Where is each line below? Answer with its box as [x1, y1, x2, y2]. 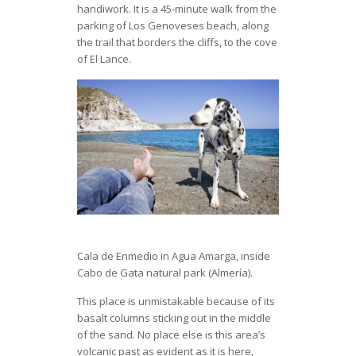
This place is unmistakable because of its [76, 293, 275, 308]
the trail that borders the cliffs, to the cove [76, 34, 277, 49]
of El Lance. [76, 51, 131, 66]
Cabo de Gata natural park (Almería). [76, 265, 253, 280]
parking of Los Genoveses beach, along [76, 17, 269, 33]
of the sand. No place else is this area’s [76, 327, 265, 342]
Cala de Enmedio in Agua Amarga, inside [76, 248, 270, 263]
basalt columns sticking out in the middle [76, 310, 271, 325]
